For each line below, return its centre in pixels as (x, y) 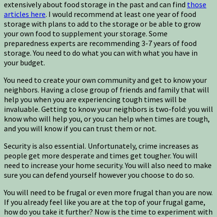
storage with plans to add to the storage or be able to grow (102, 23)
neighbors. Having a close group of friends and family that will (107, 89)
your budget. (25, 62)
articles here (25, 14)
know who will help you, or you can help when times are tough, (107, 118)
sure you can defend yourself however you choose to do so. (99, 175)
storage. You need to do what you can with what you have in (101, 53)
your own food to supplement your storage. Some (86, 33)
